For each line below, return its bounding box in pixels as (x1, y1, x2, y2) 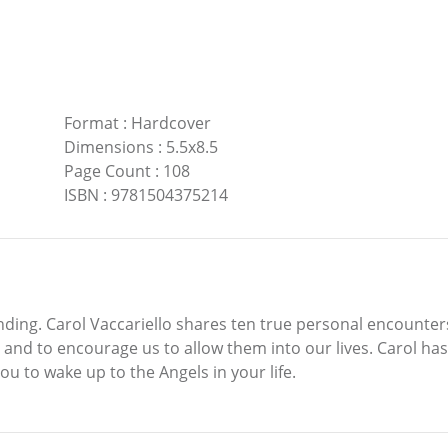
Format (63, 111, 119, 134)
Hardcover (130, 111, 211, 134)
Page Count (63, 159, 151, 182)
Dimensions (63, 135, 154, 158)
